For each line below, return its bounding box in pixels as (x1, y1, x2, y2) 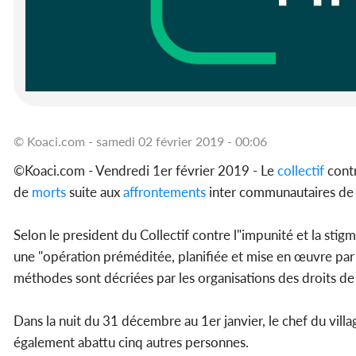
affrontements (123, 184, 206, 201)
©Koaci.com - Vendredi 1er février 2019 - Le (14, 162, 277, 180)
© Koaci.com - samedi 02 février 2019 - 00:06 (14, 133, 267, 149)
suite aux (66, 184, 123, 201)
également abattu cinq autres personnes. (14, 334, 249, 351)
